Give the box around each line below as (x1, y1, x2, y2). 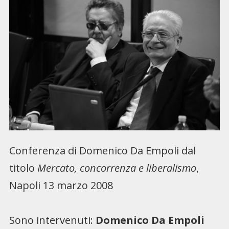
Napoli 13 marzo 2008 (9, 178, 113, 193)
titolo (9, 161, 37, 175)
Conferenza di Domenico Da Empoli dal (9, 144, 196, 158)
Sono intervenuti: (9, 213, 96, 227)
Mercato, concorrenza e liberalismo (37, 161, 196, 175)
